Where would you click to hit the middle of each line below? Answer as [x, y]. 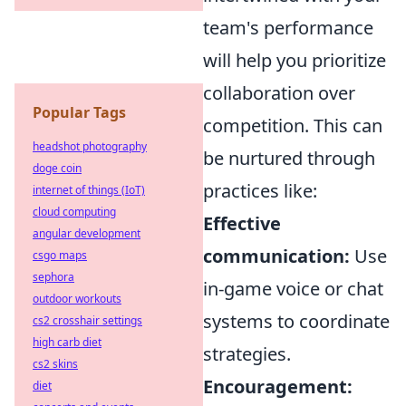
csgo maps [60, 255]
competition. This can [293, 126]
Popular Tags [79, 112]
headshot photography [90, 146]
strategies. [247, 354]
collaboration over [279, 93]
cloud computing [74, 212]
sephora [53, 277]
